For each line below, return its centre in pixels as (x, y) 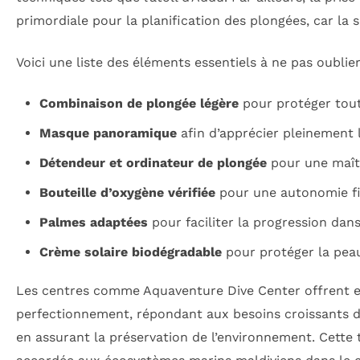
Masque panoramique (108, 133)
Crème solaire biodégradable (130, 252)
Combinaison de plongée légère (139, 104)
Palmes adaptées (93, 223)
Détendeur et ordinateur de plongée (153, 163)
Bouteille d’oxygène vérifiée (127, 193)
